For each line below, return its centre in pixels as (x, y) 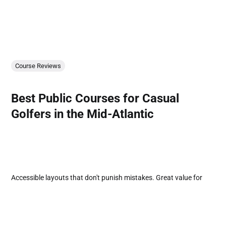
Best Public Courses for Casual (95, 99)
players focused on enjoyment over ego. (73, 188)
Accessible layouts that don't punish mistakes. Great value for (107, 177)
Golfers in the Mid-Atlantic (83, 114)
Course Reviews (38, 66)
